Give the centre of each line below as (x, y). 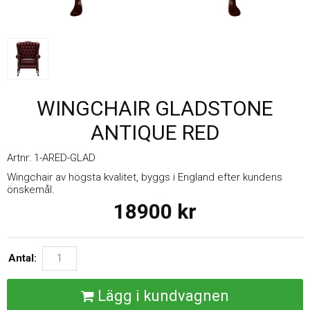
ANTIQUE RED (155, 132)
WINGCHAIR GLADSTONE (155, 108)
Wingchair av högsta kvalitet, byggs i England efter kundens (145, 177)
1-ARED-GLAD (65, 157)
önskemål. (31, 189)
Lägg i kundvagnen (163, 295)
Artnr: (20, 157)
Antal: (22, 258)
